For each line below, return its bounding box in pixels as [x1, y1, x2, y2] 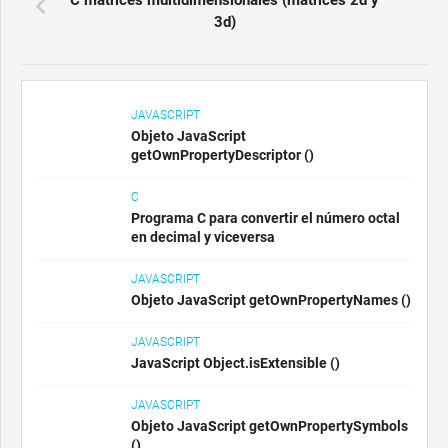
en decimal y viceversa [131, 228, 275, 245]
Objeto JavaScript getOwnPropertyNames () [131, 291, 411, 308]
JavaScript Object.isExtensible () [131, 354, 340, 371]
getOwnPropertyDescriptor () [131, 146, 314, 163]
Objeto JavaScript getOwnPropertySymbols [131, 417, 408, 434]
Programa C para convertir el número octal [131, 209, 400, 226]
